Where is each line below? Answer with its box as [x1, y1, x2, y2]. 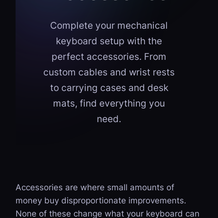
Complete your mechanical [50, 19, 168, 31]
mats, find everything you [53, 97, 165, 109]
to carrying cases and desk [50, 82, 168, 93]
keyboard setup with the [56, 35, 162, 47]
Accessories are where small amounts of [16, 182, 174, 192]
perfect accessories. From [52, 51, 166, 62]
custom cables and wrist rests [43, 66, 175, 78]
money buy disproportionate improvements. [16, 196, 186, 205]
